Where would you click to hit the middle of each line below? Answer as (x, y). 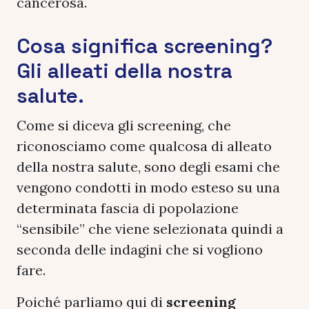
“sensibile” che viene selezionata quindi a (150, 228)
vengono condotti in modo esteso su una (148, 187)
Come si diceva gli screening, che (124, 125)
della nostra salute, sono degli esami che (148, 166)
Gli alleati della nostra (124, 70)
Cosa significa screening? (144, 46)
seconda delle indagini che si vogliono (140, 249)
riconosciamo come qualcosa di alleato (144, 146)
